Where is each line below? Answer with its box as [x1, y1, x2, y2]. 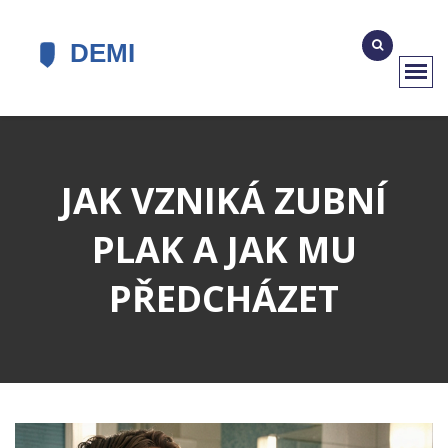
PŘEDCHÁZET [109, 274, 339, 323]
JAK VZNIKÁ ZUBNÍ [61, 176, 387, 225]
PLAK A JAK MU [91, 225, 357, 274]
